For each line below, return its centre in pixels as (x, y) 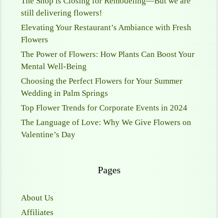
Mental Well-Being (54, 66)
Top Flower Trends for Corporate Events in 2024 (104, 108)
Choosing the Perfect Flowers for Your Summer (102, 81)
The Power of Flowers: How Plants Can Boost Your (108, 54)
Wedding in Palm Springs (64, 93)
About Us (37, 198)
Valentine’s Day (48, 135)
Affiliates (37, 212)
